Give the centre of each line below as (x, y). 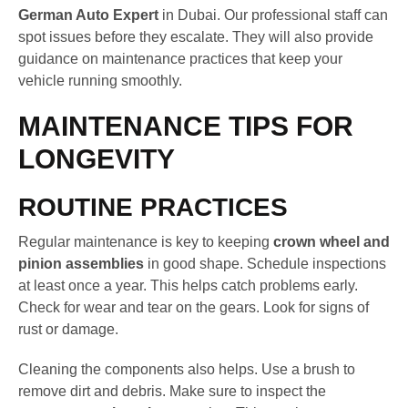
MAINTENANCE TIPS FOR (186, 127)
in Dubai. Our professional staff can (273, 15)
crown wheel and (331, 242)
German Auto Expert (88, 15)
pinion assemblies (81, 264)
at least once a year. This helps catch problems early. (188, 286)
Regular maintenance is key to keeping (146, 242)
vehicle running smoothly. (100, 81)
